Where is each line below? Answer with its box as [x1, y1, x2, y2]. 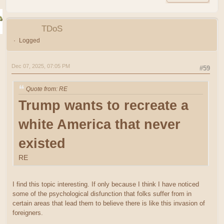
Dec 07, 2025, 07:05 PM [11, 63, 70, 69]
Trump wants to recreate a [18, 97, 188, 113]
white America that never [18, 116, 180, 132]
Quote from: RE [26, 85, 67, 92]
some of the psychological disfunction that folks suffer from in [12, 190, 191, 198]
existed [18, 135, 65, 151]
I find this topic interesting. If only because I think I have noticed [12, 180, 199, 188]
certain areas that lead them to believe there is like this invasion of [12, 199, 205, 207]
